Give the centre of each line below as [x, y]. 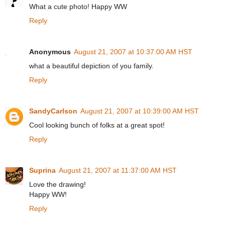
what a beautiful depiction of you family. [91, 66]
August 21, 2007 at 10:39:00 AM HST [140, 111]
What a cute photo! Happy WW [78, 6]
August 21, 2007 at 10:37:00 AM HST [133, 51]
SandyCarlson [53, 111]
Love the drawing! [58, 184]
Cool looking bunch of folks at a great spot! [97, 125]
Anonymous [50, 51]
